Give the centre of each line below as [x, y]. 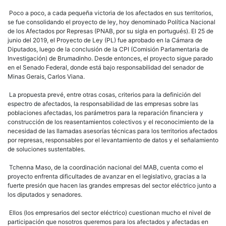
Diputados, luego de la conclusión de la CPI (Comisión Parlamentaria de [108, 49]
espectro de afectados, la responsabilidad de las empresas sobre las [103, 103]
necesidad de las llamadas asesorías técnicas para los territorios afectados [112, 131]
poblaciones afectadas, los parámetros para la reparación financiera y [105, 112]
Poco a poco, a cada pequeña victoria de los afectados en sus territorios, [110, 13]
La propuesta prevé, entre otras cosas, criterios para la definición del [104, 94]
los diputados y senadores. [45, 194]
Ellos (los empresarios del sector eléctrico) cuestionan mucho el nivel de [109, 212]
